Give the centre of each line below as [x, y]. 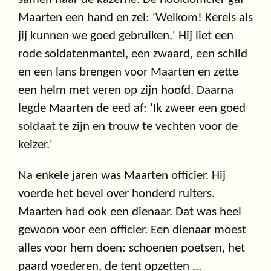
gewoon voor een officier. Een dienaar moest [132, 230]
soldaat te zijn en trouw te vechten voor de [128, 127]
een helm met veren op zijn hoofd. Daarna [126, 91]
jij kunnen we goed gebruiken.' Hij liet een [126, 36]
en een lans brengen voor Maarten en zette [128, 73]
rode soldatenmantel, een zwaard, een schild [133, 54]
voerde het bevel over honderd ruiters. [116, 194]
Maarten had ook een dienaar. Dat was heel [130, 212]
